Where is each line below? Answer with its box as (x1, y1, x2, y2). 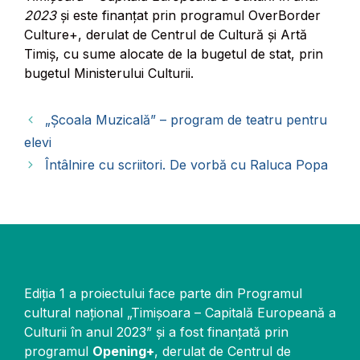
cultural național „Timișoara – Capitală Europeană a (24, 305, 336, 321)
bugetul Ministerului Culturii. (24, 65, 194, 82)
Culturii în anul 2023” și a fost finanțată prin (24, 324, 288, 341)
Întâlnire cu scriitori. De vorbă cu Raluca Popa (44, 157, 328, 174)
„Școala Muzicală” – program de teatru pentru (44, 112, 327, 129)
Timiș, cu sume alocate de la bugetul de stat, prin (24, 46, 323, 63)
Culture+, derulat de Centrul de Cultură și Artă (24, 27, 307, 43)
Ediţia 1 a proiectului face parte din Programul (24, 285, 302, 302)
